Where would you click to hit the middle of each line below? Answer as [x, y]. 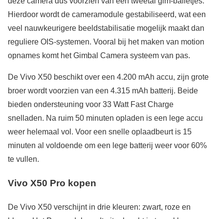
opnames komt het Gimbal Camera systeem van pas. [99, 56]
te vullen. [23, 159]
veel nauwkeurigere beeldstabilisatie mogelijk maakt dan [106, 28]
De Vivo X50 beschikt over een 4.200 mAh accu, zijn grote [108, 77]
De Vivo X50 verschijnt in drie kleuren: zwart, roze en [99, 207]
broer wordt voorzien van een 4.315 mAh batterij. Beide [103, 91]
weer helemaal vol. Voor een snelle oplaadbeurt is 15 [100, 132]
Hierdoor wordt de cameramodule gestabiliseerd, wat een [107, 15]
